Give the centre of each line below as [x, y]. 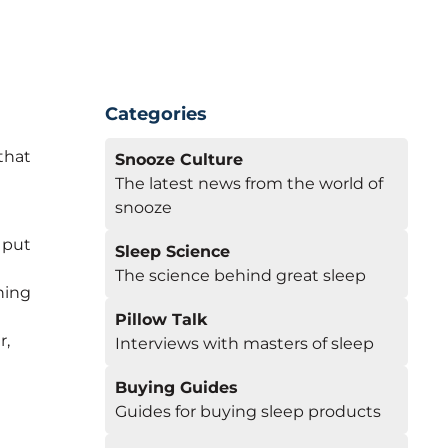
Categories [155, 114]
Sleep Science [172, 251]
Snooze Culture [178, 159]
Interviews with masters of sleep [244, 343]
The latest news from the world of [248, 183]
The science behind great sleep [240, 275]
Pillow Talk [160, 319]
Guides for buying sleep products [247, 411]
